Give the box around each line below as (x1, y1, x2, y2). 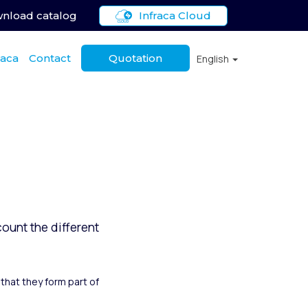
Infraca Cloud (139, 8, 211, 22)
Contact (29, 52, 71, 65)
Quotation (109, 52, 162, 65)
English (197, 52, 231, 65)
